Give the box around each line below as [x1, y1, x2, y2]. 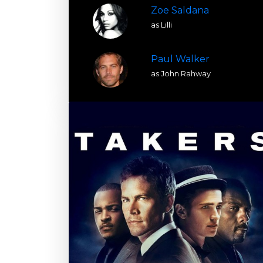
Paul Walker [151, 53, 210, 65]
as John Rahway [151, 69, 211, 78]
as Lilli [151, 21, 173, 29]
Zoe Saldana [151, 5, 210, 16]
